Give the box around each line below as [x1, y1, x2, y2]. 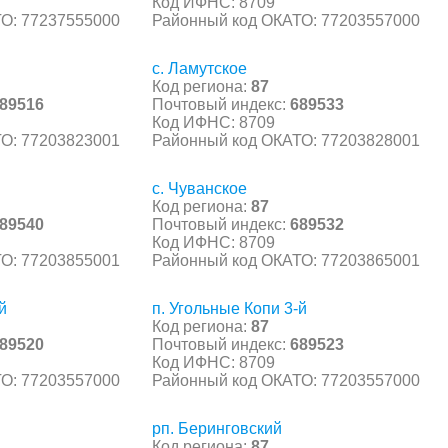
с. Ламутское [152, 59, 247, 77]
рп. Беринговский [152, 419, 282, 437]
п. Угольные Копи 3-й [152, 299, 307, 317]
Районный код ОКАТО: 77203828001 [152, 131, 420, 149]
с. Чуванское [152, 179, 247, 197]
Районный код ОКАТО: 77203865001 [152, 251, 420, 269]
